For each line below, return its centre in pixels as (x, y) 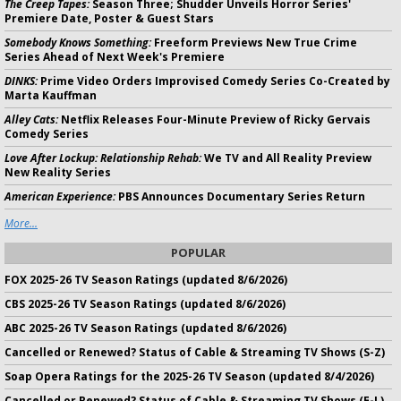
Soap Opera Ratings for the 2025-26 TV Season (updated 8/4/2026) (189, 376)
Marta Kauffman (51, 95)
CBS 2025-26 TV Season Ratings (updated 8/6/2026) (145, 304)
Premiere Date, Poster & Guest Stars (109, 18)
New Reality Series (58, 172)
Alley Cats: (31, 119)
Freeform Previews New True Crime (254, 43)
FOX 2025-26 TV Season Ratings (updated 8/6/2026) (146, 280)
